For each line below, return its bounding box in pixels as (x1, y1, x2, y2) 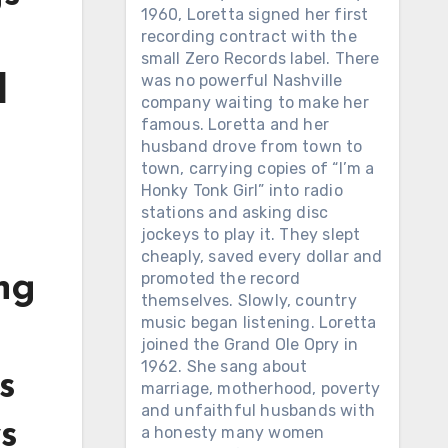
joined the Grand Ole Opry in (140, 335, 359, 354)
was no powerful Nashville (140, 71, 343, 90)
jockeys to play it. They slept (140, 225, 361, 244)
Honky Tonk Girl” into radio (140, 181, 343, 200)
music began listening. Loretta (140, 313, 377, 332)
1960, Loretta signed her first (140, 5, 369, 24)
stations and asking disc (140, 203, 329, 222)
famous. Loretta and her (140, 115, 330, 134)
